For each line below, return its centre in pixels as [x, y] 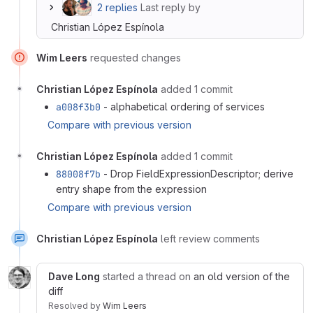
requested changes [136, 57]
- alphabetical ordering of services [183, 106]
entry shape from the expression [131, 189]
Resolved [69, 305]
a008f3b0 [78, 107]
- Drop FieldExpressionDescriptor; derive [197, 173]
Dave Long [74, 276]
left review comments [210, 238]
